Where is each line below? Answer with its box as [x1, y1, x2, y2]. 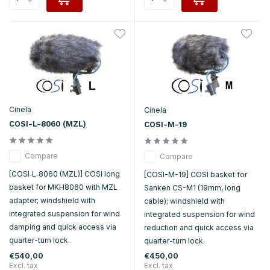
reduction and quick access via [144, 222, 254, 232]
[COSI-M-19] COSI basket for [144, 169, 247, 179]
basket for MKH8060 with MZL [9, 183, 118, 192]
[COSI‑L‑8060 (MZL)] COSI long [9, 169, 120, 179]
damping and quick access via [9, 222, 116, 232]
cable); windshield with [144, 196, 225, 206]
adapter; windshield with [9, 196, 95, 206]
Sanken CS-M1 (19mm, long [144, 183, 240, 192]
